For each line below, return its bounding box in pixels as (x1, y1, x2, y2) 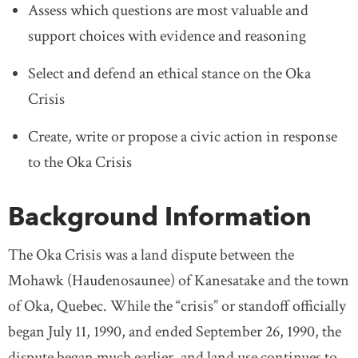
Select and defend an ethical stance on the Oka (28, 62, 311, 84)
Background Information (8, 200, 312, 232)
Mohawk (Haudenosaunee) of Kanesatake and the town (8, 269, 349, 291)
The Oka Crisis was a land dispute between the (8, 244, 294, 265)
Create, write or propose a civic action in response (28, 125, 337, 147)
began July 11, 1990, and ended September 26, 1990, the (8, 320, 341, 342)
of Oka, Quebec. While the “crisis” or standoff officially (8, 295, 346, 316)
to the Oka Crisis (28, 151, 132, 173)
